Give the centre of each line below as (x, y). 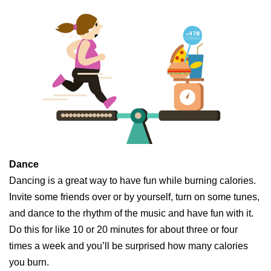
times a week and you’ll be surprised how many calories (129, 246)
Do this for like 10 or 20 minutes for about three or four (123, 230)
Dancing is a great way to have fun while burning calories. (132, 181)
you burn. (29, 263)
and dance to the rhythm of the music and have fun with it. (131, 214)
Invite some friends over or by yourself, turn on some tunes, (134, 197)
